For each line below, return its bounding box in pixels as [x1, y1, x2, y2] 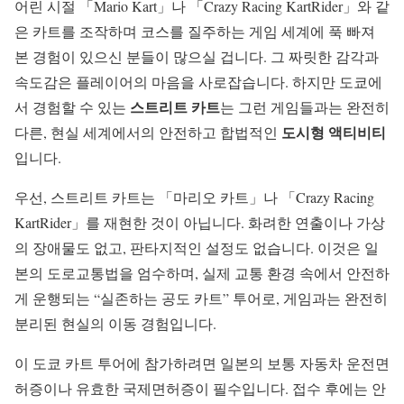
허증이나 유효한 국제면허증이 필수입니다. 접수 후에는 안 [14, 379, 386, 399]
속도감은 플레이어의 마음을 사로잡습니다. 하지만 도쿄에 [14, 72, 382, 92]
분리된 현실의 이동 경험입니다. [14, 314, 216, 334]
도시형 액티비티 [281, 122, 386, 143]
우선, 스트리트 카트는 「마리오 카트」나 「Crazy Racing [14, 188, 374, 207]
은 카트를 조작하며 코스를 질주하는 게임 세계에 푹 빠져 [14, 22, 375, 41]
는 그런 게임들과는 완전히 [220, 97, 390, 117]
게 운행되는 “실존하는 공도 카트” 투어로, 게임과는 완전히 [14, 289, 388, 308]
